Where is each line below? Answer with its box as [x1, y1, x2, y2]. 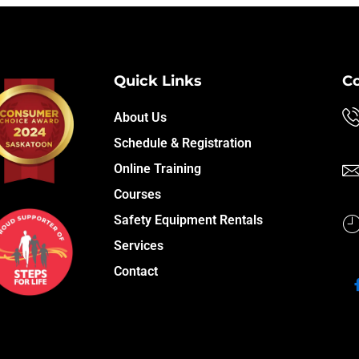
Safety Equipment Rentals [114, 212, 263, 228]
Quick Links [114, 71, 202, 90]
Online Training [114, 160, 201, 176]
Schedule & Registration [114, 135, 252, 151]
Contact [114, 263, 158, 279]
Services [114, 237, 163, 253]
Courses [114, 186, 161, 202]
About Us [114, 109, 167, 125]
